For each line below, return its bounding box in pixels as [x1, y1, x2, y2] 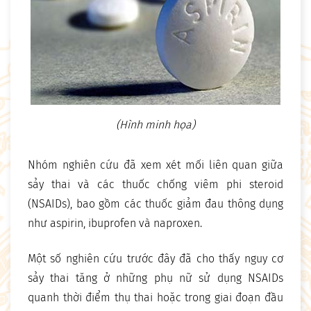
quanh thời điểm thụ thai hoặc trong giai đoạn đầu [28, 291, 283, 305]
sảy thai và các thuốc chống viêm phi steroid [28, 178, 283, 192]
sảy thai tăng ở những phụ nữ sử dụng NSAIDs [28, 271, 283, 285]
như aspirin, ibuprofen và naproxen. [28, 217, 202, 230]
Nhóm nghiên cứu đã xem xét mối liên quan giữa [28, 158, 283, 172]
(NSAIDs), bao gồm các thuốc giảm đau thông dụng [28, 197, 283, 211]
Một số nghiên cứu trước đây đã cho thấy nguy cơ [28, 252, 283, 266]
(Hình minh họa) [116, 118, 195, 132]
